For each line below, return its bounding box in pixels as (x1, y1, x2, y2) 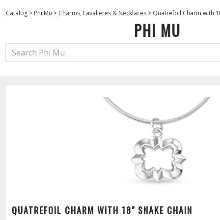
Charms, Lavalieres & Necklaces (58, 9, 146, 17)
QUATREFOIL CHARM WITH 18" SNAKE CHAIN (12, 204, 192, 217)
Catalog (6, 9, 27, 17)
